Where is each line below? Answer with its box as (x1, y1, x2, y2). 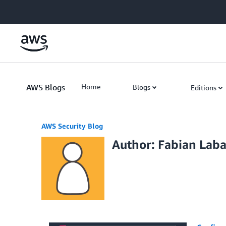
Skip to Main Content (5, 6, 72, 14)
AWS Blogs (26, 82, 65, 92)
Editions (191, 83, 216, 92)
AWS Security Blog (41, 122, 103, 130)
